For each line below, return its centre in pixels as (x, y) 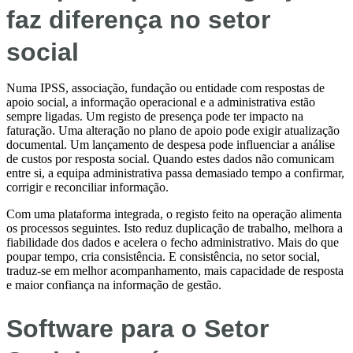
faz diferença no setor (138, 19)
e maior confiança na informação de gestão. (114, 284)
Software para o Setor (137, 329)
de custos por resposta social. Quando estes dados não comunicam (170, 158)
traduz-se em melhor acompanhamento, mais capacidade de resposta (175, 270)
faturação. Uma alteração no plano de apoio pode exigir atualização (173, 130)
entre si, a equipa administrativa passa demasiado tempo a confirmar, (175, 173)
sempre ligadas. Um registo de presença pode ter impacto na (155, 116)
